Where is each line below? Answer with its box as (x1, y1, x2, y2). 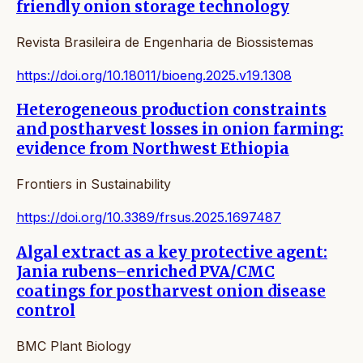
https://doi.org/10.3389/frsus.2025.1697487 (16, 209, 281, 226)
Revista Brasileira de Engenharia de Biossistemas (16, 33, 314, 50)
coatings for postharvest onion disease (16, 281, 326, 301)
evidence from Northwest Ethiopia (16, 139, 289, 159)
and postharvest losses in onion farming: (16, 120, 344, 139)
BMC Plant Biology (16, 337, 131, 354)
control (16, 301, 75, 320)
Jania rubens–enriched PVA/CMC (16, 262, 275, 281)
